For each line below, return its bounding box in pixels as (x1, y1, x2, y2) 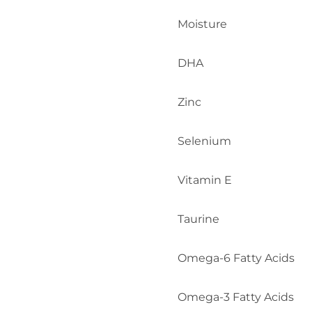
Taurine (178, 212, 219, 226)
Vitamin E (178, 173, 232, 187)
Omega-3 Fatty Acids (178, 290, 294, 304)
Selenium (178, 134, 231, 148)
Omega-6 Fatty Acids (178, 251, 295, 265)
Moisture (178, 17, 227, 31)
